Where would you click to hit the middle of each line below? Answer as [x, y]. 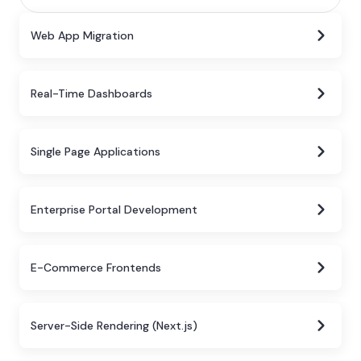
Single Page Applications [95, 151]
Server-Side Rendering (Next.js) [114, 326]
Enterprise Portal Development [114, 210]
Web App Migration [82, 35]
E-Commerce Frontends [96, 268]
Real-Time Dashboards [91, 93]
